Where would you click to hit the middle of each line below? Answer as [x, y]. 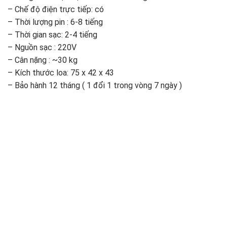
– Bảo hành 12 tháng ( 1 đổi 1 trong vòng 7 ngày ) [95, 85]
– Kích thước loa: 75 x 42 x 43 [61, 72]
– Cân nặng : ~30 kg [43, 60]
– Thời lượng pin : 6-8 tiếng [55, 22]
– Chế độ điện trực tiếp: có [56, 9]
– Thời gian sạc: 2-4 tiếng [52, 34]
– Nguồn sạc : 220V [42, 47]
